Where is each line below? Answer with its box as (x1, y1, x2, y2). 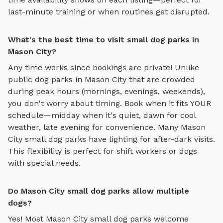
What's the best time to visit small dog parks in (8, 35, 199, 45)
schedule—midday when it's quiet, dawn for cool (8, 111, 196, 120)
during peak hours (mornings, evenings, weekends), (8, 87, 205, 97)
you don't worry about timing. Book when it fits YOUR (8, 99, 211, 109)
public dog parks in (8, 75, 85, 85)
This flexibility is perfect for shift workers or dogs (8, 146, 197, 156)
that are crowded (126, 75, 195, 85)
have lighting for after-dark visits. (86, 134, 215, 144)
